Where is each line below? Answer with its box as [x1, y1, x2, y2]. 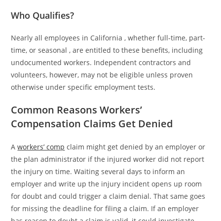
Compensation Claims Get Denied [11, 116, 173, 130]
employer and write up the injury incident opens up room [11, 179, 202, 188]
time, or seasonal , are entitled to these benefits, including [11, 45, 203, 55]
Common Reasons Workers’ [11, 103, 143, 116]
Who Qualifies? [11, 9, 74, 21]
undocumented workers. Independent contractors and [11, 57, 191, 67]
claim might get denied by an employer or [65, 142, 206, 151]
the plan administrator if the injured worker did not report [11, 154, 205, 164]
